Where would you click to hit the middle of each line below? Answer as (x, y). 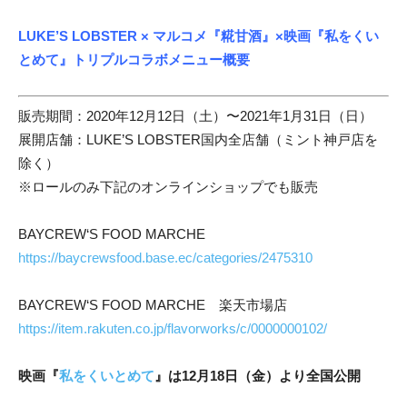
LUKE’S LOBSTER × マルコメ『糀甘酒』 (147, 36)
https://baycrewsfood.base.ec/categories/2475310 (165, 257)
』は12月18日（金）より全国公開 (258, 375)
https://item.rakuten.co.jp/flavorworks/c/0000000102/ (173, 328)
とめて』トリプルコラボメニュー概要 (134, 60)
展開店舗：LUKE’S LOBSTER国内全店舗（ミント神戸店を (198, 139)
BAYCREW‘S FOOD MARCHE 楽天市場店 (167, 304)
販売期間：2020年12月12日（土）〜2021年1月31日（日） (195, 115)
